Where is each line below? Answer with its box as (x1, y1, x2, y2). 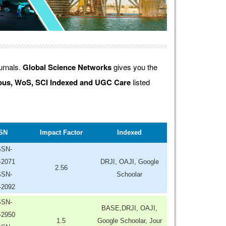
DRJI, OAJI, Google (100, 157, 159, 165)
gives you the (111, 61, 157, 72)
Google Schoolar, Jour (97, 216, 162, 224)
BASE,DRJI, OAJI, (101, 204, 158, 212)
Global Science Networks (22, 61, 111, 73)
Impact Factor (39, 128, 83, 136)
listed (130, 76, 150, 87)
